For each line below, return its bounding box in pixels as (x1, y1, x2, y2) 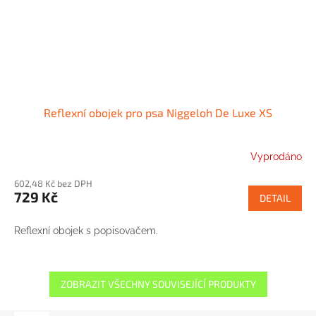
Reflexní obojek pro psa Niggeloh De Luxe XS (44, 105, 272, 119)
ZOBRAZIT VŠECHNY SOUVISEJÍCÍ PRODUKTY (60, 277, 256, 290)
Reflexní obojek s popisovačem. (14, 224, 158, 236)
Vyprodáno (250, 151, 302, 163)
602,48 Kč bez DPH (14, 177, 92, 189)
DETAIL (260, 191, 291, 204)
